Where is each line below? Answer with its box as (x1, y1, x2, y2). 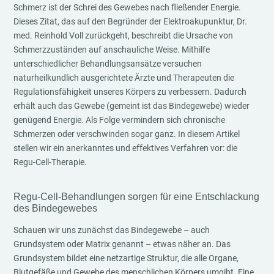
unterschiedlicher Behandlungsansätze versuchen (13, 59, 202, 68)
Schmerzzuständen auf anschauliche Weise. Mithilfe (13, 45, 210, 54)
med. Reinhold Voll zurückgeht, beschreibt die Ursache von (13, 31, 234, 40)
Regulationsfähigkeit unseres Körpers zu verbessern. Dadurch (13, 87, 247, 97)
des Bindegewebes (13, 203, 98, 213)
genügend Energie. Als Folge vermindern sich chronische (13, 115, 226, 125)
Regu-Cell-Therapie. (13, 157, 87, 167)
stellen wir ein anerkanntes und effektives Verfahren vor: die (13, 143, 238, 153)
